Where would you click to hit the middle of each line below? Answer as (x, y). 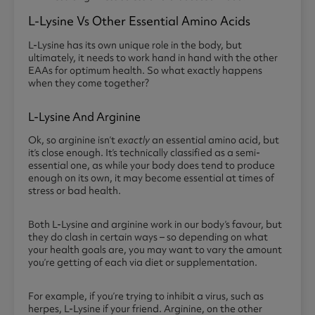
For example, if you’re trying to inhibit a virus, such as (146, 296)
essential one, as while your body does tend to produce (152, 166)
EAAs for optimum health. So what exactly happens (145, 71)
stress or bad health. (76, 191)
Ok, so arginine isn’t (73, 140)
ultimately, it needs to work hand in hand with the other (153, 58)
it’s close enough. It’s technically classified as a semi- (144, 153)
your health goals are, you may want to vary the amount (155, 250)
